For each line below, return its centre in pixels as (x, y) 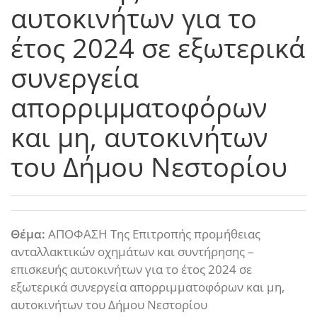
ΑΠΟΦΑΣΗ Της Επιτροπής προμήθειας (153, 234)
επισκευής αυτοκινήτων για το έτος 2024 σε (131, 269)
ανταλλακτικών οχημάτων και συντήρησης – (132, 252)
